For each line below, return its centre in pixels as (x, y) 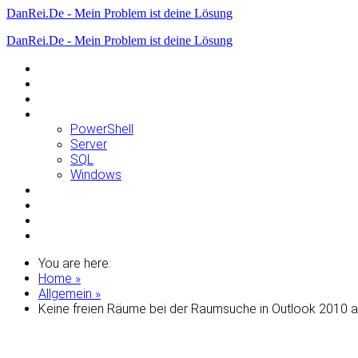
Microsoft (66, 114)
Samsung (64, 205)
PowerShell (102, 129)
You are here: (75, 263)
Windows (96, 175)
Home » (60, 278)
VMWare (62, 220)
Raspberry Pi (74, 190)
